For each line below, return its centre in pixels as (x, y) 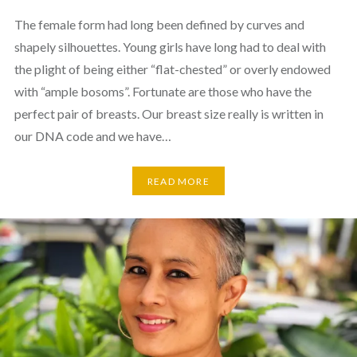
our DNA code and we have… (92, 136)
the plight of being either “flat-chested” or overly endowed (172, 69)
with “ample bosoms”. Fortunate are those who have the (163, 92)
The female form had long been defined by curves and (159, 25)
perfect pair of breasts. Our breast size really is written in (169, 114)
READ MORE (178, 181)
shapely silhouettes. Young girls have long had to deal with (170, 47)
